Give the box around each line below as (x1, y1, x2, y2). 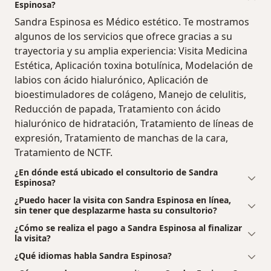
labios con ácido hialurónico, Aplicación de (15, 73, 208, 87)
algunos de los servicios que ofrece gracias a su (15, 30, 232, 44)
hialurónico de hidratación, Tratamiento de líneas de (15, 117, 253, 131)
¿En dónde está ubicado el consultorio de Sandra (15, 166, 218, 178)
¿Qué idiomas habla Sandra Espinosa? (15, 250, 172, 262)
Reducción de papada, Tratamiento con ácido (15, 102, 221, 116)
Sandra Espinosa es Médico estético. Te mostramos (15, 15, 249, 29)
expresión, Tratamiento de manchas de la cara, (15, 131, 228, 145)
